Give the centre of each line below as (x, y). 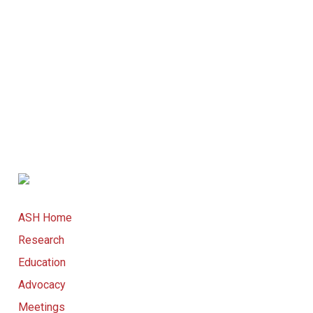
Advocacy (42, 284)
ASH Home (45, 217)
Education (42, 262)
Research (41, 240)
